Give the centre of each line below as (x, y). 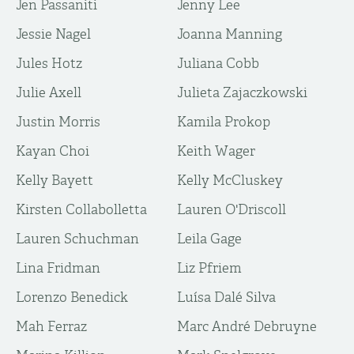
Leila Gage (209, 239)
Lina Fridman (58, 268)
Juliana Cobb (218, 63)
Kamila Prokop (224, 122)
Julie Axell (49, 92)
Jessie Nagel (53, 34)
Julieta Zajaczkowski (242, 92)
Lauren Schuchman (77, 239)
